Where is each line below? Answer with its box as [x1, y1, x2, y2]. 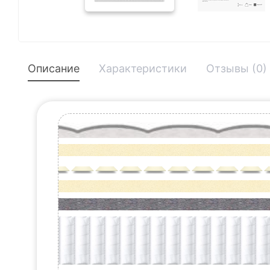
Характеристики [99, 62, 187, 75]
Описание [28, 62, 80, 75]
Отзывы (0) [206, 62, 267, 75]
